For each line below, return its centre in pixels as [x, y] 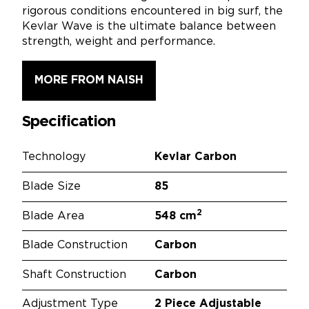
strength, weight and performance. [119, 41]
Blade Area [53, 216]
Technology [54, 157]
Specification [69, 122]
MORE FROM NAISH [89, 80]
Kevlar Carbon [196, 157]
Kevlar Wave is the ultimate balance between [149, 26]
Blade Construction [75, 246]
